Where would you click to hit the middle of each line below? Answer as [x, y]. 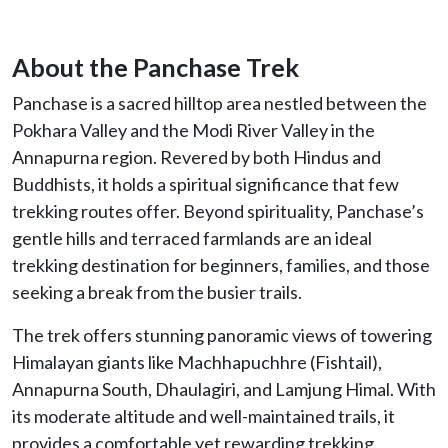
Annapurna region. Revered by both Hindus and [196, 156]
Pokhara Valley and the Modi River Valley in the [193, 129]
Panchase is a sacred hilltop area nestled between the [219, 102]
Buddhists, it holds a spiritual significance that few [205, 183]
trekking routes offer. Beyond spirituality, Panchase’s [218, 210]
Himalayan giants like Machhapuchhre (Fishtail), [197, 361]
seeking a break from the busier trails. [157, 291]
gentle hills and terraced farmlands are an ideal [192, 237]
